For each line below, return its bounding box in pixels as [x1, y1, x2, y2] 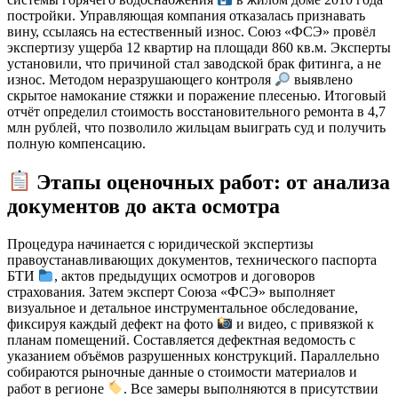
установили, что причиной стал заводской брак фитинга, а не [7, 55, 381, 71]
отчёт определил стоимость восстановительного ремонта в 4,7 [7, 104, 386, 120]
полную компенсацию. [7, 136, 146, 152]
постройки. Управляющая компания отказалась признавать [7, 7, 365, 23]
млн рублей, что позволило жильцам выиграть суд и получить [7, 120, 386, 136]
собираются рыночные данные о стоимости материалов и [7, 364, 357, 380]
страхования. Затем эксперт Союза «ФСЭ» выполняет [7, 283, 335, 299]
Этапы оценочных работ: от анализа [36, 170, 391, 194]
